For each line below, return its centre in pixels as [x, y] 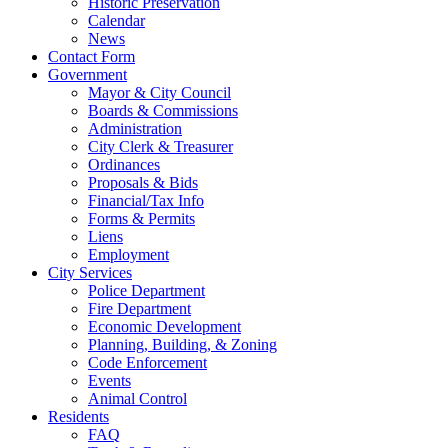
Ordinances [124, 165]
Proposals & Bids [143, 183]
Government [87, 75]
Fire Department [139, 309]
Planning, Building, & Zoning [182, 345]
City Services [90, 273]
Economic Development [164, 327]
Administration [135, 129]
